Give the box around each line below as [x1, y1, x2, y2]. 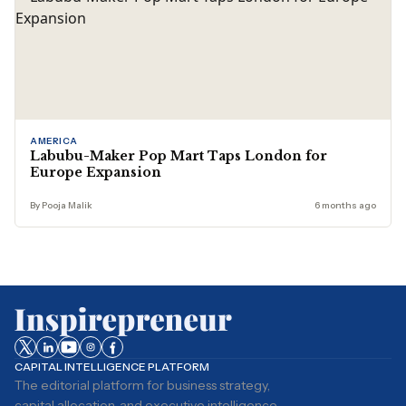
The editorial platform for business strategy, [14, 377, 270, 393]
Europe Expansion [30, 164, 161, 180]
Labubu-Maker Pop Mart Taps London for [30, 148, 327, 164]
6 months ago [314, 199, 376, 211]
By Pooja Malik [30, 199, 92, 211]
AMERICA [30, 135, 78, 147]
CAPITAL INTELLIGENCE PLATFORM [14, 360, 209, 373]
